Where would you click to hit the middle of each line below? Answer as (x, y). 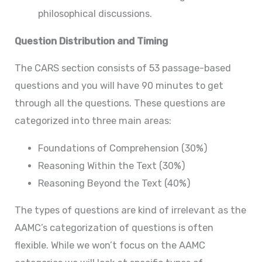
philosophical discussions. (95, 14)
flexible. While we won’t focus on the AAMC (110, 246)
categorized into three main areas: (93, 121)
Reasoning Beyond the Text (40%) (114, 183)
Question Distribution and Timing (91, 41)
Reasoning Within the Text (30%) (111, 166)
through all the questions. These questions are (120, 104)
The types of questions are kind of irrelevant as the (130, 211)
